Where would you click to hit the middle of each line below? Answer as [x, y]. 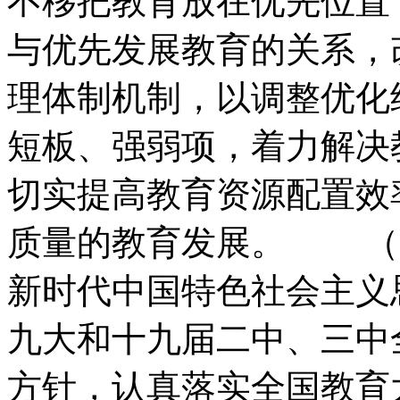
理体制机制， [112, 97]
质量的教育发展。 [146, 242]
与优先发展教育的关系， [199, 49]
